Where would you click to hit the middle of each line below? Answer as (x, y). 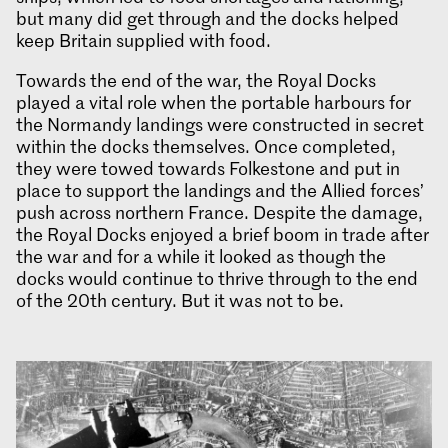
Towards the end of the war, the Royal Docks (196, 79)
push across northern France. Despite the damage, (219, 211)
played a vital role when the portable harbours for (213, 101)
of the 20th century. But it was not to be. (180, 299)
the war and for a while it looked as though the (201, 255)
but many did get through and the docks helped (207, 17)
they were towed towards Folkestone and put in (208, 167)
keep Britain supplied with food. (143, 39)
